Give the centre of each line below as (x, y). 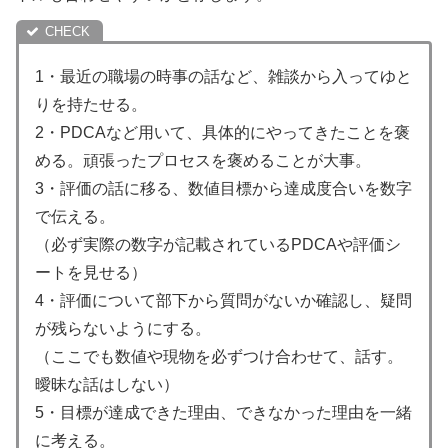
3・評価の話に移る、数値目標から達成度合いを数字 (223, 188)
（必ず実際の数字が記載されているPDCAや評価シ (218, 244)
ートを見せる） (91, 272)
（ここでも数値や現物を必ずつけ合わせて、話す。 (219, 356)
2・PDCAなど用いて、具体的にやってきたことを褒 (222, 132)
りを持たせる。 (91, 104)
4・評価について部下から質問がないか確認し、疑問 (223, 300)
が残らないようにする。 (123, 328)
